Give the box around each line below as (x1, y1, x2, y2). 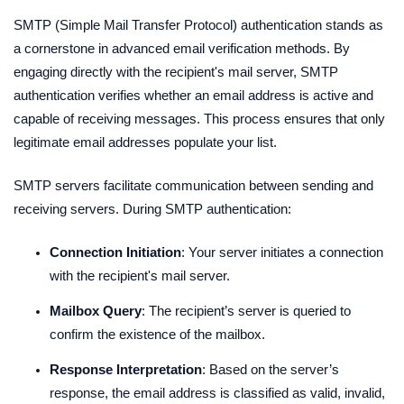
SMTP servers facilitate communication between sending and (14, 178, 373, 193)
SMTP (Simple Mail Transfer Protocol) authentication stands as (14, 17, 383, 32)
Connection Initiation (50, 244, 181, 260)
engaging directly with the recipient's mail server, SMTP (14, 64, 338, 79)
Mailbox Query (50, 303, 142, 318)
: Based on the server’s (202, 362, 339, 377)
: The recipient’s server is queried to (142, 303, 351, 318)
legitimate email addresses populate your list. (14, 134, 277, 150)
